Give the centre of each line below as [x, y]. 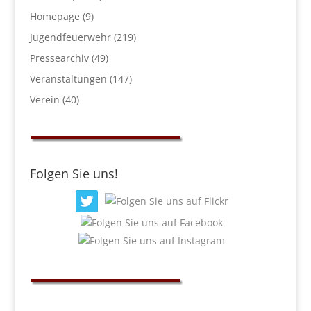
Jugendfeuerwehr [70, 37]
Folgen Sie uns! [74, 173]
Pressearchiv [59, 58]
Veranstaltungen [68, 78]
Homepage [54, 16]
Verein [44, 99]
